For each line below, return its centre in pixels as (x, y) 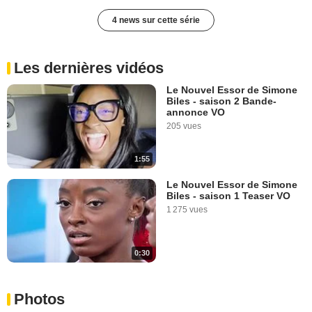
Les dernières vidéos (89, 68)
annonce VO (196, 112)
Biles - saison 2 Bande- (221, 101)
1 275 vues (187, 209)
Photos (39, 299)
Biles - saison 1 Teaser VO (228, 195)
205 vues (184, 126)
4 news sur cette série (156, 21)
